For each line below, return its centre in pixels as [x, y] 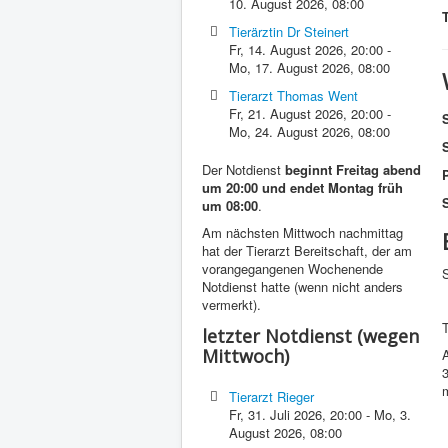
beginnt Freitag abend [353, 169]
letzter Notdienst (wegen [310, 336]
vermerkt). [231, 304]
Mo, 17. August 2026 [290, 67]
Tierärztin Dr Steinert [289, 31]
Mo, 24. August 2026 [290, 131]
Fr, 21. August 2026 [286, 113]
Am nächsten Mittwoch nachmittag [302, 232]
